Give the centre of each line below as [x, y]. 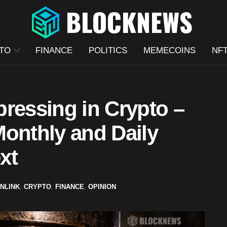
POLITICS [108, 50]
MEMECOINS [169, 50]
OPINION [102, 186]
